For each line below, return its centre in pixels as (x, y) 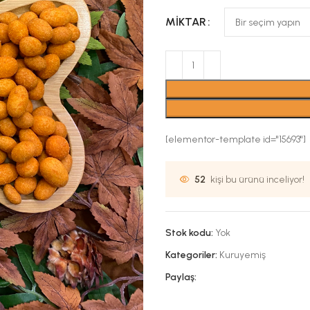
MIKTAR (186, 22)
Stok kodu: (190, 233)
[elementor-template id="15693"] (236, 139)
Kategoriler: (191, 255)
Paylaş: (181, 277)
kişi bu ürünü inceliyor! (257, 179)
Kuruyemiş (243, 255)
